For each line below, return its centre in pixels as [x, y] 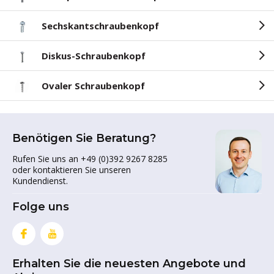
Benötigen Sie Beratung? [84, 138]
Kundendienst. [40, 181]
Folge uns [41, 207]
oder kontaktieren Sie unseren [72, 170]
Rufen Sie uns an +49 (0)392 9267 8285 [90, 159]
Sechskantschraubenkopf [100, 26]
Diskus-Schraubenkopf [94, 56]
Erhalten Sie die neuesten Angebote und [129, 264]
